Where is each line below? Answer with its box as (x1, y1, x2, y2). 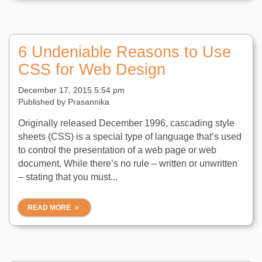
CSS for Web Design (18, 61, 166, 78)
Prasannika (68, 97, 109, 106)
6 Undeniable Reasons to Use (18, 43, 231, 61)
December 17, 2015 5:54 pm (18, 85, 125, 95)
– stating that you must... (18, 172, 118, 182)
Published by (18, 97, 68, 106)
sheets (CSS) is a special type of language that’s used (18, 132, 242, 142)
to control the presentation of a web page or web (18, 145, 216, 155)
